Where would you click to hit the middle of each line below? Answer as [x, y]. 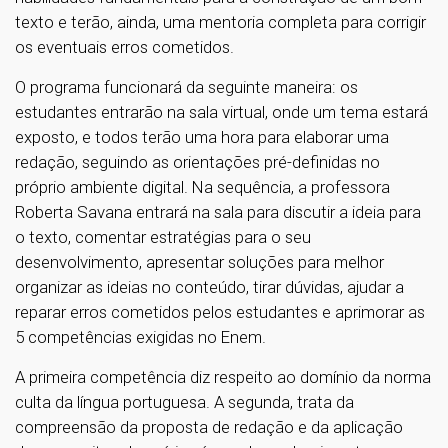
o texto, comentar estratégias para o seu [163, 236]
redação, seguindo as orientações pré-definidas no [197, 161]
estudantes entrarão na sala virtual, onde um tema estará [221, 111]
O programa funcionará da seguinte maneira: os [186, 86]
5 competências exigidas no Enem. [140, 336]
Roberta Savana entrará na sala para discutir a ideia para [218, 211]
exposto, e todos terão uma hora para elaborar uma [202, 136]
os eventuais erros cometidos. [124, 46]
